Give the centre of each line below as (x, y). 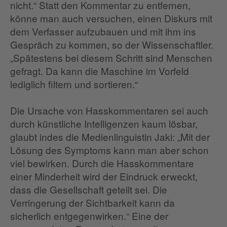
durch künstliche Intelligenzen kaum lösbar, (104, 123)
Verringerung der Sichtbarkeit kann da (92, 202)
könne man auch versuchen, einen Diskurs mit (111, 18)
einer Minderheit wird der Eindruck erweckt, (104, 176)
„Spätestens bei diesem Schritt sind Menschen (111, 58)
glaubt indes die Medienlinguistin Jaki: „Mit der (110, 137)
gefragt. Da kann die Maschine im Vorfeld (100, 71)
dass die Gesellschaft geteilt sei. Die (89, 189)
